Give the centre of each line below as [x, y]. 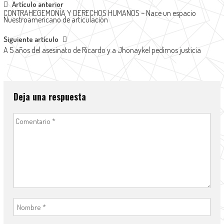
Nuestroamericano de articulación [55, 20]
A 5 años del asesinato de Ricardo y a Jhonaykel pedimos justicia [102, 50]
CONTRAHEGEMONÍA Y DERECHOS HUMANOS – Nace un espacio [99, 13]
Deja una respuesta [49, 97]
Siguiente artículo [31, 39]
